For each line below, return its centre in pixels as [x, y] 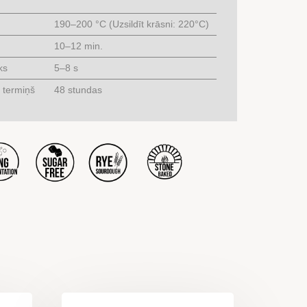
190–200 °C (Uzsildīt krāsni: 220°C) [131, 24]
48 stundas [78, 89]
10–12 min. [78, 46]
